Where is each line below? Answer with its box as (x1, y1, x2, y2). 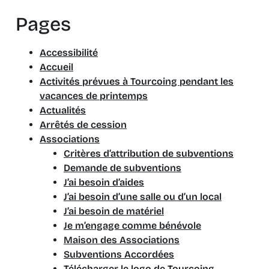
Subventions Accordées (64, 249, 174, 260)
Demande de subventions (64, 162, 181, 174)
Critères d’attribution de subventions (64, 148, 234, 159)
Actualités (40, 104, 86, 116)
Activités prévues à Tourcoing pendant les (40, 76, 234, 87)
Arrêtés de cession (40, 119, 127, 130)
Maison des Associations (64, 234, 180, 246)
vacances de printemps (40, 90, 148, 101)
